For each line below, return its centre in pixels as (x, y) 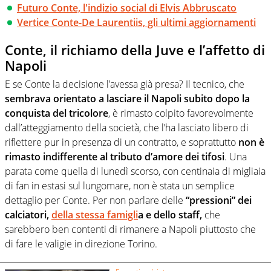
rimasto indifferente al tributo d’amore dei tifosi (115, 156)
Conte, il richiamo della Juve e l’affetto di (135, 50)
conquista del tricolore (57, 113)
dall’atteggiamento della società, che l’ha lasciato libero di (127, 127)
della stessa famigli (95, 214)
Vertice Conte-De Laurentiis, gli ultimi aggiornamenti (136, 23)
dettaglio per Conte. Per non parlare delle (95, 200)
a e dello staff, (170, 214)
